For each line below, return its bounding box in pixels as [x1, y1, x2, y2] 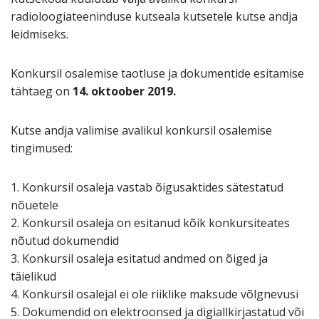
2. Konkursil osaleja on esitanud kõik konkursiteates [11, 215, 290, 231]
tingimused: [11, 140, 73, 157]
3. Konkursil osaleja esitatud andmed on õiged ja [11, 251, 268, 267]
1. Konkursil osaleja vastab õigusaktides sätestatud [11, 179, 283, 196]
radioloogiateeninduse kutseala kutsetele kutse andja [11, 9, 298, 25]
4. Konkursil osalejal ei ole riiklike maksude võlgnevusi [11, 286, 298, 303]
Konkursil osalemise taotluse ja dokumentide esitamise [11, 66, 304, 82]
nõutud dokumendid [11, 233, 119, 249]
